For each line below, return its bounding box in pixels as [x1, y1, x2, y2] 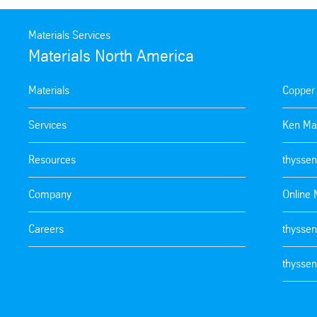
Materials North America [28, 45, 194, 66]
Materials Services [28, 28, 110, 42]
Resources [28, 152, 76, 166]
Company [28, 187, 71, 201]
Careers [28, 221, 64, 236]
